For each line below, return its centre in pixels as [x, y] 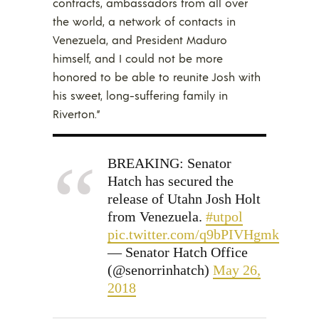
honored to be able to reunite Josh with [157, 76]
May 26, [237, 270]
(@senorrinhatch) [160, 270]
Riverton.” [76, 113]
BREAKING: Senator [169, 163]
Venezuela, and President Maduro [140, 39]
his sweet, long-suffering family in [140, 95]
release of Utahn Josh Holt [184, 198]
